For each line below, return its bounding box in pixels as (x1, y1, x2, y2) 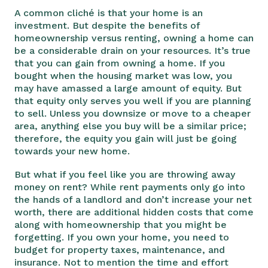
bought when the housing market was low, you (14, 69, 232, 81)
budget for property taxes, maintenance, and (14, 243, 225, 255)
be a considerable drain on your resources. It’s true (14, 44, 251, 56)
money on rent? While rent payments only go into (14, 181, 245, 193)
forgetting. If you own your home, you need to (14, 231, 229, 243)
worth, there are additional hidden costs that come (14, 206, 254, 218)
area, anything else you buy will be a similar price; (14, 120, 246, 132)
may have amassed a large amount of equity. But (14, 82, 242, 94)
